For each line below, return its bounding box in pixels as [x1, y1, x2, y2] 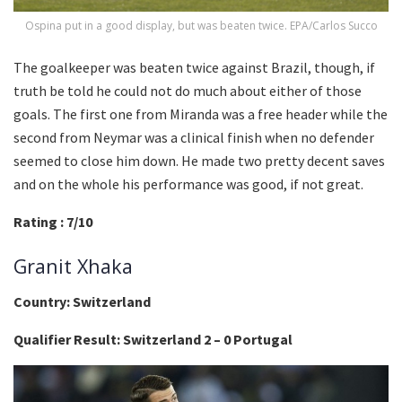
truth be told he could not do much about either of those [13, 82, 362, 100]
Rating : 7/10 [13, 213, 92, 232]
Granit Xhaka [13, 252, 133, 279]
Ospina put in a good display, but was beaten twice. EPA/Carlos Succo [24, 18, 378, 34]
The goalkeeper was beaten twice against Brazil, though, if [13, 58, 375, 77]
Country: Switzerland [13, 292, 151, 310]
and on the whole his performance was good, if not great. [13, 175, 363, 194]
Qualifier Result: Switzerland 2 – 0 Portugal [13, 329, 293, 348]
